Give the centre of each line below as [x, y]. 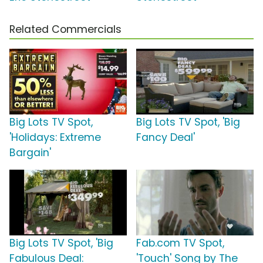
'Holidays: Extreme [55, 138]
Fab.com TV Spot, [180, 243]
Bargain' [30, 153]
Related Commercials [65, 30]
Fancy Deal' [166, 138]
